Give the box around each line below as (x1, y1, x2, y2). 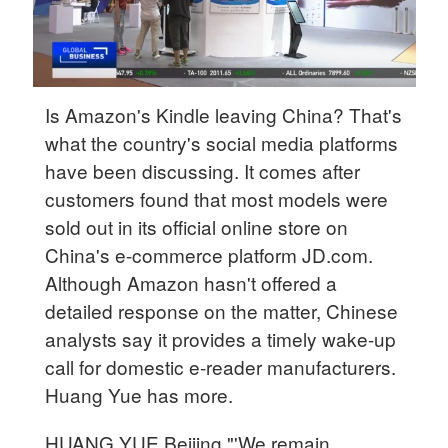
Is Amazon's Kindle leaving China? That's (45, 100, 403, 128)
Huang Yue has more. (45, 380, 234, 408)
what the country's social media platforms (45, 128, 399, 156)
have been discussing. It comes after (45, 156, 361, 184)
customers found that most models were (45, 184, 389, 212)
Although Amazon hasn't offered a (45, 268, 338, 296)
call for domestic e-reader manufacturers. (45, 352, 397, 380)
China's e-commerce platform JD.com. (45, 240, 374, 268)
